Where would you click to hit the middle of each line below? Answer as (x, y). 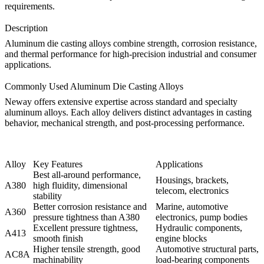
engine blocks (181, 239)
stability (47, 196)
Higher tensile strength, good (87, 249)
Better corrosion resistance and (90, 207)
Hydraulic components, (199, 228)
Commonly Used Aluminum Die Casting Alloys (94, 87)
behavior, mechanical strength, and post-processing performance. (125, 123)
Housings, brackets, (192, 180)
